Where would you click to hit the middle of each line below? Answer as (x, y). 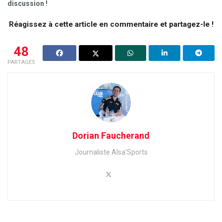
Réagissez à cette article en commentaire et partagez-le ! (111, 24)
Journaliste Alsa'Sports (111, 152)
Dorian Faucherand (111, 135)
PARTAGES (21, 62)
